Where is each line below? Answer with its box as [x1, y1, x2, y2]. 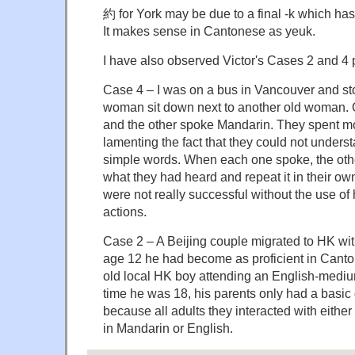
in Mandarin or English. [103, 321, 233, 336]
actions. [103, 204, 147, 219]
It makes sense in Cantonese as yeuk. [103, 24, 315, 39]
